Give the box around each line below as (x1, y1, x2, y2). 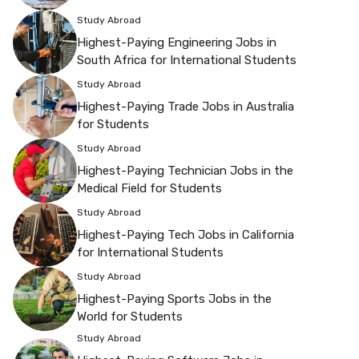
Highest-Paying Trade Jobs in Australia (77, 99, 294, 114)
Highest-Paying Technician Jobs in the (77, 163, 293, 178)
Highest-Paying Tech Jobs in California (77, 227, 294, 242)
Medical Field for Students (77, 180, 222, 196)
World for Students (77, 309, 183, 324)
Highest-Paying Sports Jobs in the (77, 291, 272, 306)
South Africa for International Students (77, 52, 296, 67)
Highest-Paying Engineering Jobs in (77, 34, 276, 50)
